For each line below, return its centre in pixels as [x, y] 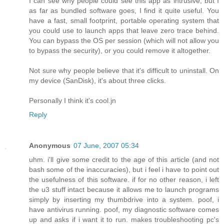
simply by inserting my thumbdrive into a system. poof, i [124, 200]
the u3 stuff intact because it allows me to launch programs [124, 190]
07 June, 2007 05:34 [106, 146]
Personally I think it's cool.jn [72, 101]
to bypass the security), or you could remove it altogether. [120, 51]
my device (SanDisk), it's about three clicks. [97, 81]
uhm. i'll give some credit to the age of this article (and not [124, 160]
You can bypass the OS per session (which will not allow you [124, 41]
